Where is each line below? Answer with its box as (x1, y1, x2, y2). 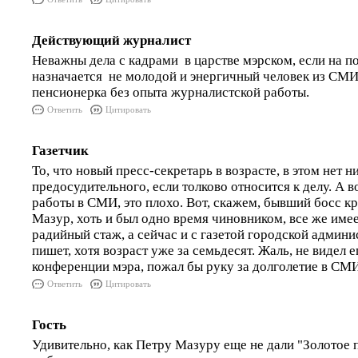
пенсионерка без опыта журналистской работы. (32, 85, 309, 100)
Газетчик (32, 143, 89, 158)
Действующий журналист (32, 33, 191, 48)
